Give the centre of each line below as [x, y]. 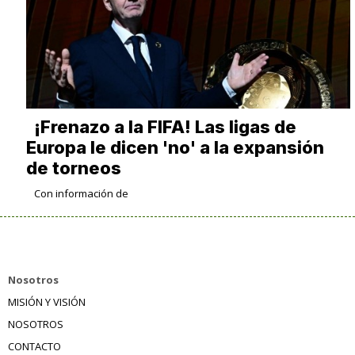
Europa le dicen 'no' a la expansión [175, 147]
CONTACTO [34, 346]
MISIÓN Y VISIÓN [47, 302]
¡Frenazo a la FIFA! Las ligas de [165, 126]
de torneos [73, 168]
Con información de [81, 193]
